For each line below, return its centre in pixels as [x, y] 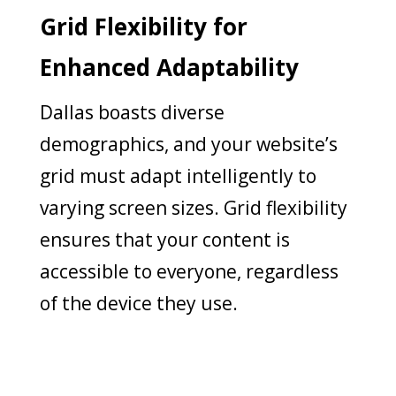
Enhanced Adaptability [169, 67]
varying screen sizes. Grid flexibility [193, 207]
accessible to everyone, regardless [189, 271]
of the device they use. [138, 303]
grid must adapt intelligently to [178, 175]
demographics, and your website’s [188, 144]
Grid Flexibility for [143, 26]
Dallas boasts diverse [132, 112]
